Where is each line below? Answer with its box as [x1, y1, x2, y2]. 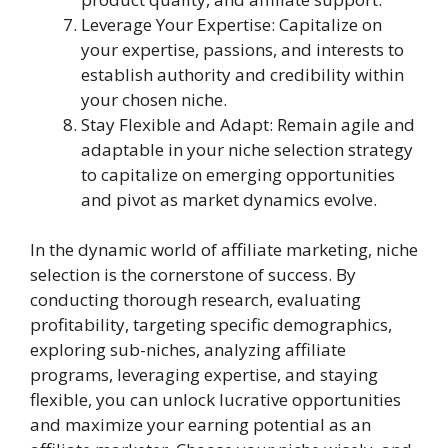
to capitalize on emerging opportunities [81, 162, 395, 186]
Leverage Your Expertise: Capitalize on [81, 12, 382, 36]
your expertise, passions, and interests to [81, 37, 404, 61]
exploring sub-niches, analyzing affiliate [30, 338, 346, 361]
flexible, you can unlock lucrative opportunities [30, 388, 401, 411]
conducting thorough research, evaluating [30, 288, 361, 311]
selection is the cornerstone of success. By [30, 263, 356, 286]
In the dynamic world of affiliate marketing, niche [30, 238, 418, 261]
